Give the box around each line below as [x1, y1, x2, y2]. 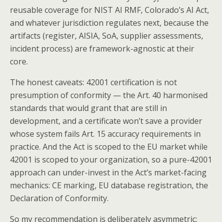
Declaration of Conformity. [10, 192, 109, 204]
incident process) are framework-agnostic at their [10, 43, 194, 54]
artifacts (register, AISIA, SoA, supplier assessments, [10, 30, 203, 41]
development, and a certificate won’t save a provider [10, 115, 202, 126]
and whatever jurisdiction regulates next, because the [10, 17, 209, 28]
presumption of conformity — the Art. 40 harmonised [10, 89, 208, 101]
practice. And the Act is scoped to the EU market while [10, 141, 208, 152]
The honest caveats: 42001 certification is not [10, 76, 177, 88]
